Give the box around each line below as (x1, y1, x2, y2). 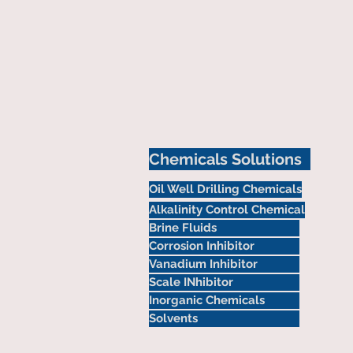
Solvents (149, 311, 198, 325)
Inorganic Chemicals (149, 293, 265, 307)
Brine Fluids (149, 221, 217, 235)
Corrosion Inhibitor (149, 239, 255, 253)
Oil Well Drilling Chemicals (149, 182, 302, 196)
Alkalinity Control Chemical (149, 203, 305, 217)
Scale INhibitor (149, 275, 233, 289)
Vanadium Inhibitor (149, 257, 258, 271)
